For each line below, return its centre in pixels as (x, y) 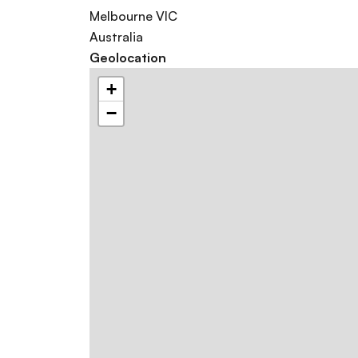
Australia (116, 37)
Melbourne (121, 16)
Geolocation (128, 58)
